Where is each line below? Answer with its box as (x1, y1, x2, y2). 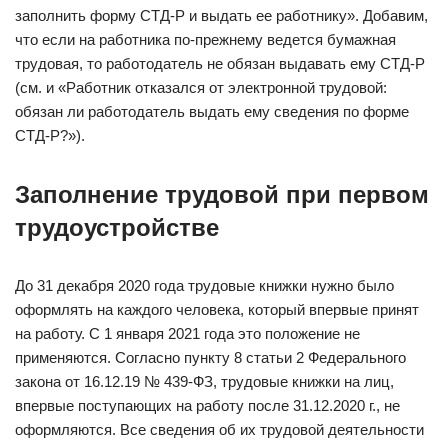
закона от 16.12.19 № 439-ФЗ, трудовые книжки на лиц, (15, 373, 394, 390)
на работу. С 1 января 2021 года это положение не (15, 325, 360, 342)
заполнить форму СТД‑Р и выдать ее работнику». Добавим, (15, 7, 428, 24)
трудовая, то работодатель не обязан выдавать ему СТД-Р (15, 55, 425, 72)
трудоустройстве (15, 214, 219, 241)
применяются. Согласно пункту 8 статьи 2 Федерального (15, 349, 406, 366)
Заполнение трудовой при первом (15, 181, 429, 208)
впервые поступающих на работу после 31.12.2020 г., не (15, 397, 400, 414)
